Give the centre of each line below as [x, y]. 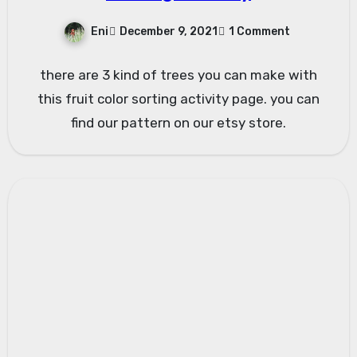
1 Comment [259, 32]
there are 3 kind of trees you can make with [178, 75]
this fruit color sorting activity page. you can [178, 98]
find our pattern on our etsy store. [178, 122]
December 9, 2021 [169, 32]
